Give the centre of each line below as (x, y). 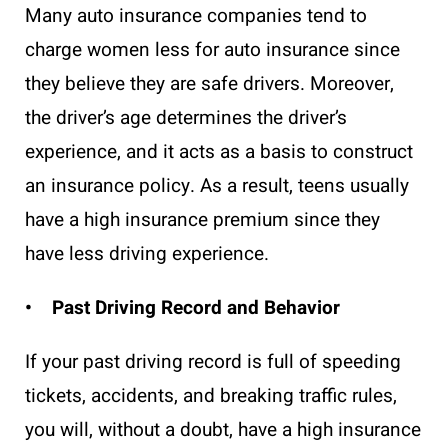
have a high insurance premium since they (202, 219)
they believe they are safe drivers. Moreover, (209, 83)
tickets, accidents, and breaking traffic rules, (211, 395)
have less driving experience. (149, 253)
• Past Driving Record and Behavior (182, 307)
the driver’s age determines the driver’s (186, 117)
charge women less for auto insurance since (212, 49)
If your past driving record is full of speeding (213, 361)
